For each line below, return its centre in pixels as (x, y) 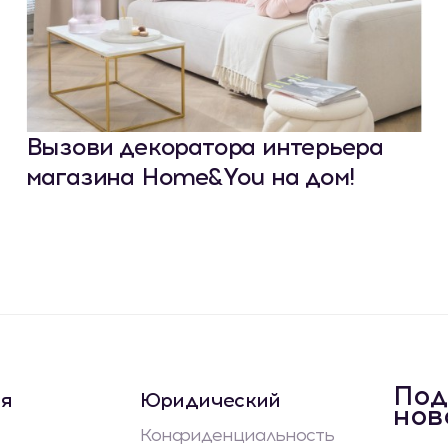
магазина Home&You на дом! (189, 177)
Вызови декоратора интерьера (204, 147)
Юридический (210, 400)
